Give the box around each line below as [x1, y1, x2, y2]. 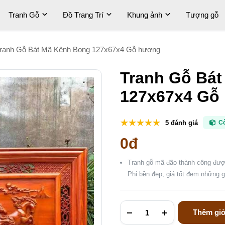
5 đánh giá [165, 119, 198, 127]
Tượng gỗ [186, 11, 218, 20]
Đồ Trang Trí [63, 11, 103, 20]
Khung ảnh [127, 11, 162, 20]
